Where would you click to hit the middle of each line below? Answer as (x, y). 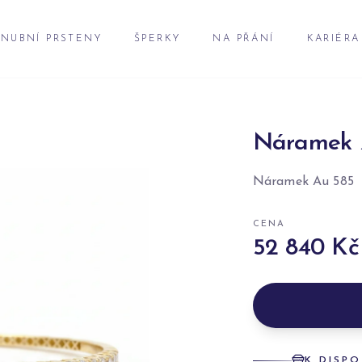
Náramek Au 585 (303, 182)
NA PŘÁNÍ (244, 39)
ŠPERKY (157, 39)
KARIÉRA (333, 39)
